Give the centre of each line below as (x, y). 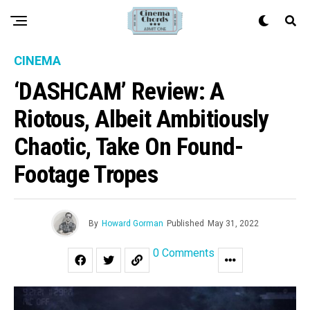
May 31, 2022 (233, 224)
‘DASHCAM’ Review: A (119, 91)
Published (185, 224)
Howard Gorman (133, 224)
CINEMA (37, 61)
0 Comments (183, 253)
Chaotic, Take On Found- (129, 147)
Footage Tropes (86, 174)
